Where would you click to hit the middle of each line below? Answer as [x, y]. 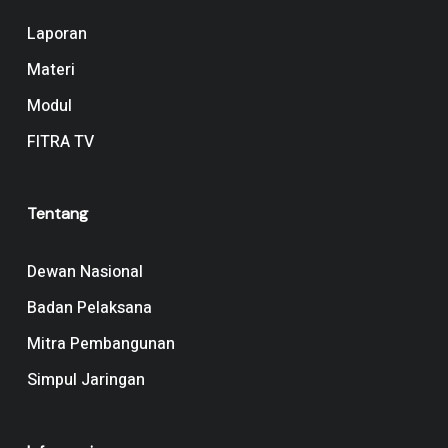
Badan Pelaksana [89, 308]
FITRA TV [60, 142]
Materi [50, 70]
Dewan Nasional [84, 272]
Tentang [57, 214]
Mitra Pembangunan [100, 344]
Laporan [56, 34]
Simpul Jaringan [85, 380]
